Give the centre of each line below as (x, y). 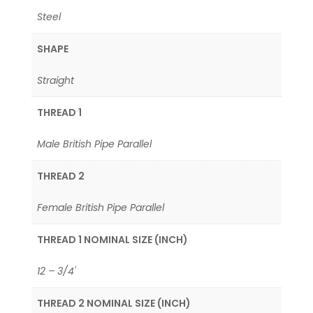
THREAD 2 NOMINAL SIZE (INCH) (114, 303)
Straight (56, 81)
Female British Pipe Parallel (101, 207)
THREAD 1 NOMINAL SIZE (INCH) (112, 239)
